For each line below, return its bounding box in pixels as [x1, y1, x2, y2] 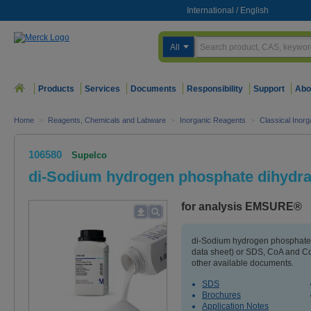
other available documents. [192, 258, 294, 268]
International [187, 6, 234, 15]
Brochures [202, 290, 241, 300]
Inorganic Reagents [180, 116, 246, 124]
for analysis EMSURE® [181, 201, 302, 212]
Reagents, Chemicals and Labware [48, 116, 166, 124]
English [240, 6, 269, 15]
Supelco [72, 150, 107, 160]
